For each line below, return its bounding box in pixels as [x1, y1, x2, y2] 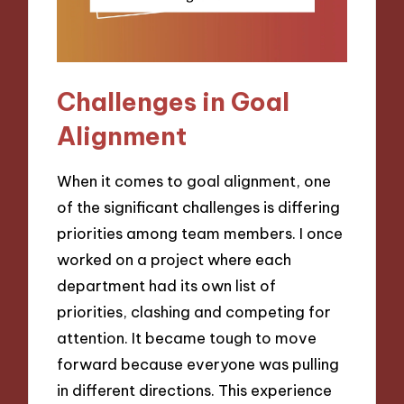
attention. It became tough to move [57, 327, 317, 347]
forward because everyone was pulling [57, 353, 340, 373]
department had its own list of [57, 275, 277, 295]
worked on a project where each [57, 249, 292, 269]
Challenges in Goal [57, 86, 290, 118]
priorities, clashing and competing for [57, 301, 332, 321]
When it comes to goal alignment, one [57, 170, 332, 190]
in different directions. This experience [57, 380, 333, 399]
